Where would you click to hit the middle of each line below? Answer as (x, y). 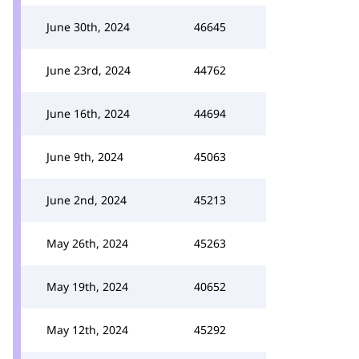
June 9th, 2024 (85, 157)
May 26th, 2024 (87, 243)
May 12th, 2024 (87, 330)
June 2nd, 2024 (87, 200)
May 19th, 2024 (87, 286)
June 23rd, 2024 (89, 70)
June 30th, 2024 (88, 27)
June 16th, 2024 (88, 113)
